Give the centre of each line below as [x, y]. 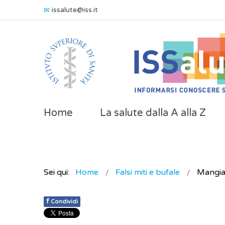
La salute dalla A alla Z [153, 113]
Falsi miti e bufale [148, 172]
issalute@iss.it [75, 10]
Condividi [64, 202]
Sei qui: [59, 172]
